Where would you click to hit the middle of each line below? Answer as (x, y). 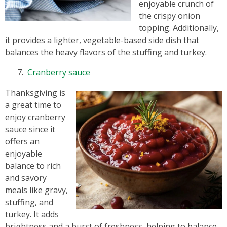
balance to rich (33, 166)
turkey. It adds (32, 214)
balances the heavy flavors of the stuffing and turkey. (106, 52)
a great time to (33, 105)
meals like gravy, (36, 190)
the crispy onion (169, 16)
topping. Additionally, (179, 28)
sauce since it (30, 129)
